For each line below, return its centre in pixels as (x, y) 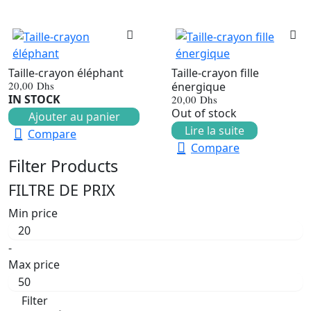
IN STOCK (34, 99)
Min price (33, 213)
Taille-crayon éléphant (66, 73)
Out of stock (204, 113)
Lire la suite (215, 130)
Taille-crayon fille (215, 73)
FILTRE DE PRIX (62, 190)
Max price (34, 264)
